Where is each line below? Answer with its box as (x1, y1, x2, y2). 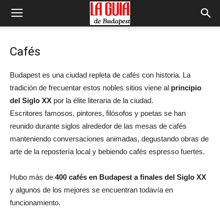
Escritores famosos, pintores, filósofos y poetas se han (10, 109, 186, 117)
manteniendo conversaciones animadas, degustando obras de (10, 135, 209, 143)
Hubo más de (10, 173, 55, 181)
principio (171, 83, 201, 92)
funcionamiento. (10, 198, 60, 207)
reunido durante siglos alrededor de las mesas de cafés (10, 122, 187, 130)
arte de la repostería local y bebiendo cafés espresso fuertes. (10, 147, 205, 156)
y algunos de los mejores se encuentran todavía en (10, 186, 173, 194)
